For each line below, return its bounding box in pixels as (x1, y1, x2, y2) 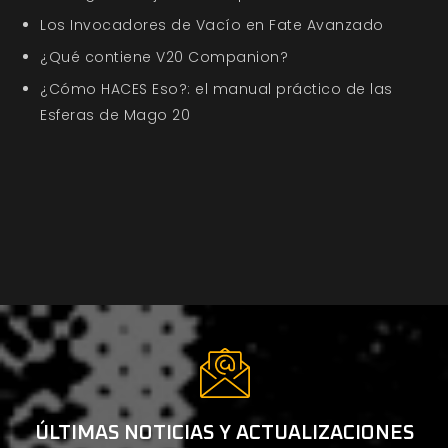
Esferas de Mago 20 (40, 105, 190, 126)
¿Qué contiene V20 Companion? (40, 47, 288, 68)
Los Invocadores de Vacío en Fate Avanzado (40, 15, 384, 36)
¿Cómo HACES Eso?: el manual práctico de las (40, 79, 393, 100)
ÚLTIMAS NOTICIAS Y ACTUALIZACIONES (34, 423, 414, 444)
